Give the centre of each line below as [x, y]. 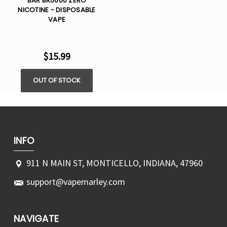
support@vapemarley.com [76, 182]
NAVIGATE [36, 219]
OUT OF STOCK [57, 81]
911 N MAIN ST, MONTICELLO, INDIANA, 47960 [115, 163]
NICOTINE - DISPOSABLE [57, 10]
